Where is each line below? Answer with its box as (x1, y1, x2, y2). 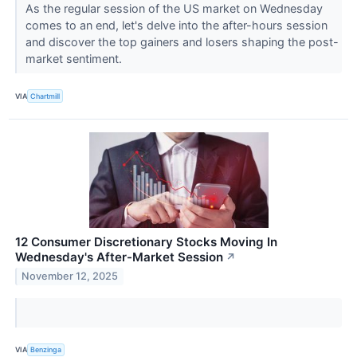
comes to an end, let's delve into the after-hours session (25, 18, 328, 33)
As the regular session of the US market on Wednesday (25, 2, 323, 16)
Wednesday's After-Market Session (15, 249, 223, 265)
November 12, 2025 (22, 270, 119, 283)
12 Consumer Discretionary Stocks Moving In (15, 233, 277, 249)
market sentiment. (25, 52, 125, 66)
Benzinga (30, 345, 62, 355)
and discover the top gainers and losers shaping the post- (25, 35, 339, 49)
